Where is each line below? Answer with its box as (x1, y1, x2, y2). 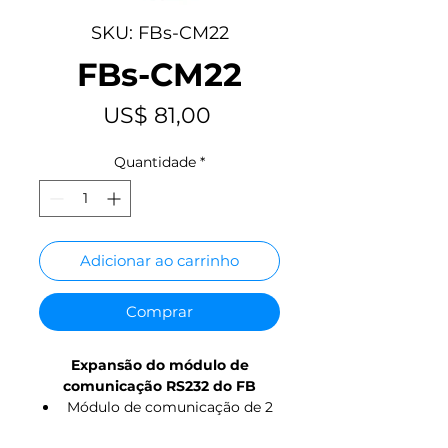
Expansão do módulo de (70, 355, 249, 374)
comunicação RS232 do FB (63, 376, 256, 395)
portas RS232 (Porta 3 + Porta (66, 418, 273, 437)
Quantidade (114, 152, 196, 171)
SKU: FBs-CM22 (90, 21, 229, 44)
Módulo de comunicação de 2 (66, 397, 273, 416)
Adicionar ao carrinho (80, 250, 239, 270)
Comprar (126, 301, 193, 321)
